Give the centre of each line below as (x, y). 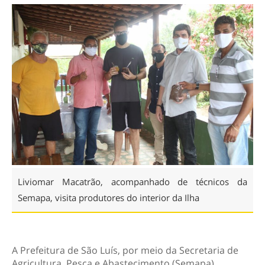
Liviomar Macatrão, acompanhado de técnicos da (132, 181)
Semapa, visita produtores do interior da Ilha (109, 197)
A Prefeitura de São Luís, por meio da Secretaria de (125, 250)
